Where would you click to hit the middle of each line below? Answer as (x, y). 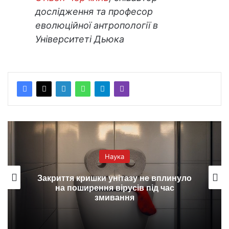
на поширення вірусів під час (114, 188)
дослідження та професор (94, 11)
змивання (114, 198)
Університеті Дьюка (80, 39)
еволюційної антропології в (97, 25)
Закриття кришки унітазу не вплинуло (114, 178)
